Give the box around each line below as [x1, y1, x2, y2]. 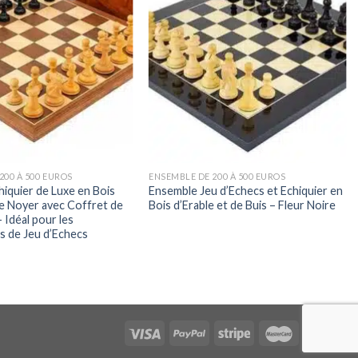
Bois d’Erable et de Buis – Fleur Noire [148, 197, 336, 212]
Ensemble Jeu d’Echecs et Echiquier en [148, 183, 343, 197]
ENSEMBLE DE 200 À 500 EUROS [148, 170, 286, 181]
